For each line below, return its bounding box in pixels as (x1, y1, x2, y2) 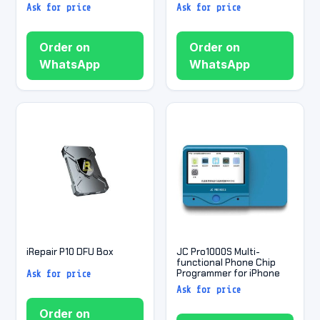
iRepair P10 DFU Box (26, 245, 114, 258)
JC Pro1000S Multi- (176, 245, 261, 258)
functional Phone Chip (176, 256, 276, 269)
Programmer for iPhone (176, 266, 281, 279)
